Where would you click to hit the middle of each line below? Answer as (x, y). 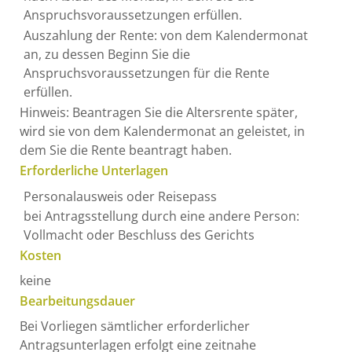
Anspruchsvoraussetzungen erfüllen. (132, 15)
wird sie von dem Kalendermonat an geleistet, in (162, 131)
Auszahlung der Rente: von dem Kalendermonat (165, 35)
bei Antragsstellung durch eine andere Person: (161, 216)
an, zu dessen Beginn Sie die (106, 54)
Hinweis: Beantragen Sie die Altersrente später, (159, 112)
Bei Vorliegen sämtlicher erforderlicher (135, 326)
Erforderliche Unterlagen (94, 171)
